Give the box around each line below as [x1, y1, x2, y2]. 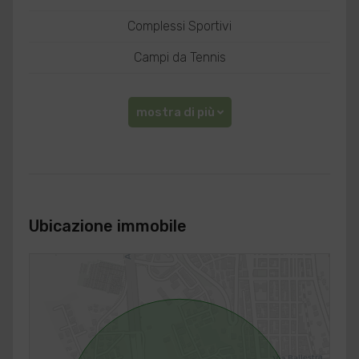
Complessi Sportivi [127, 18, 232, 34]
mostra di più [135, 105, 215, 119]
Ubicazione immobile [28, 216, 187, 236]
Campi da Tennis [133, 50, 226, 65]
